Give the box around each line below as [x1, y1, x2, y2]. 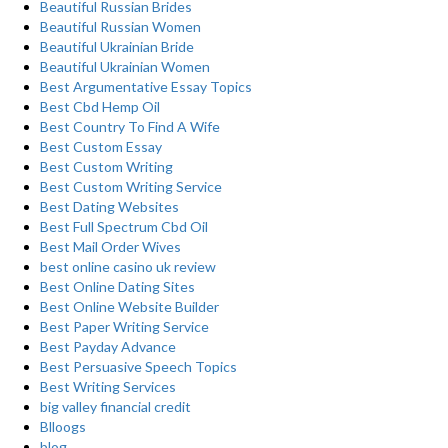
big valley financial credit [40, 398, 191, 415]
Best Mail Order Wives [40, 238, 181, 255]
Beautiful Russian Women [40, 18, 201, 35]
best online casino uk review [40, 258, 216, 275]
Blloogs [40, 418, 86, 435]
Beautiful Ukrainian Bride [40, 38, 194, 55]
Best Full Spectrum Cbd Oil [40, 218, 208, 235]
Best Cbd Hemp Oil [40, 98, 160, 115]
